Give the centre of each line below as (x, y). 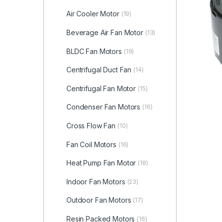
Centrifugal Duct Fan (99, 70)
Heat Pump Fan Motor (101, 163)
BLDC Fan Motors (94, 51)
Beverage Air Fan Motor (105, 33)
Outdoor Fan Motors (99, 200)
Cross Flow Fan (91, 126)
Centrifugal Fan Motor (101, 88)
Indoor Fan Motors (96, 181)
